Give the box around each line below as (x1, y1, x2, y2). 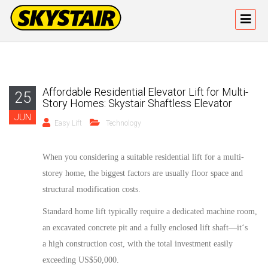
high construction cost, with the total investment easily (46, 239, 233, 248)
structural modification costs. (42, 185, 143, 194)
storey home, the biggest (42, 169, 127, 178)
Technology (106, 119, 141, 127)
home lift (75, 207, 106, 216)
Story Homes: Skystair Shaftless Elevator (42, 97, 232, 109)
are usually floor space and (150, 169, 243, 178)
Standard (42, 207, 75, 216)
